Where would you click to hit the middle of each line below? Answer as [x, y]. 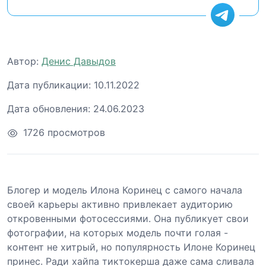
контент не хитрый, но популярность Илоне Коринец [131, 247]
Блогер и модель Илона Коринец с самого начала [125, 190]
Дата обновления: [49, 108]
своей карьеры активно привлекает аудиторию [120, 204]
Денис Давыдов [79, 61]
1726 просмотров [64, 132]
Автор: [23, 61]
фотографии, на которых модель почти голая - [118, 232]
